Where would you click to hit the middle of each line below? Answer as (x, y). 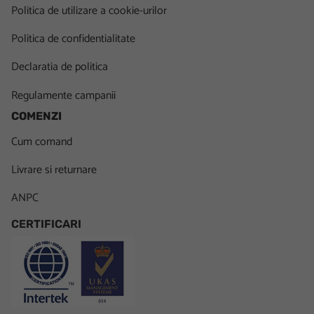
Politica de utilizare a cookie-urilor (89, 11)
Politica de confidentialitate (73, 39)
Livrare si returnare (54, 170)
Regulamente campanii (63, 95)
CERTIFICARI (46, 224)
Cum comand (42, 142)
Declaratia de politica (60, 67)
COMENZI (36, 116)
